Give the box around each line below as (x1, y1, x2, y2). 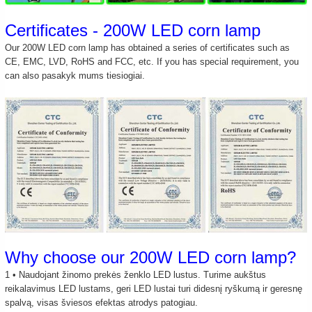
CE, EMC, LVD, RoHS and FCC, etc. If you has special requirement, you (5, 56, 299, 68)
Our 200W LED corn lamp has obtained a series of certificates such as (5, 42, 290, 54)
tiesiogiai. (104, 70, 146, 81)
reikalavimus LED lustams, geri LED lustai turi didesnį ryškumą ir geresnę (5, 283, 303, 295)
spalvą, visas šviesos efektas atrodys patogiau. (5, 297, 198, 309)
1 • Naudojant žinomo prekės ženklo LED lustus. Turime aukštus (5, 270, 267, 281)
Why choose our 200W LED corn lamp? (5, 248, 297, 267)
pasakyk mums (42, 70, 104, 81)
